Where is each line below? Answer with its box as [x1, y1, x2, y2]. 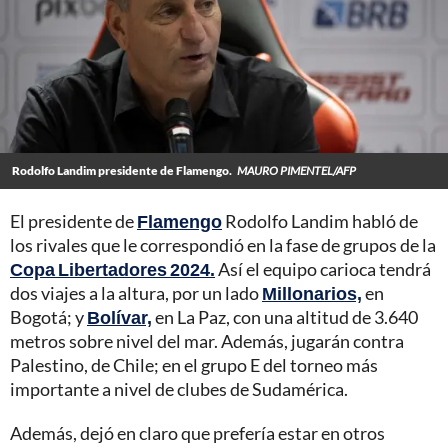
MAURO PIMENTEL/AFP [237, 162, 356, 178]
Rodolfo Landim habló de [222, 209, 418, 232]
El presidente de [10, 209, 137, 232]
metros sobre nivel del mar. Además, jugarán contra [10, 329, 404, 352]
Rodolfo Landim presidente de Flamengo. [12, 162, 232, 178]
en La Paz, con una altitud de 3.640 [155, 305, 418, 328]
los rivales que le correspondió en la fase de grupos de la [10, 233, 436, 256]
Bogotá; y [10, 305, 87, 328]
